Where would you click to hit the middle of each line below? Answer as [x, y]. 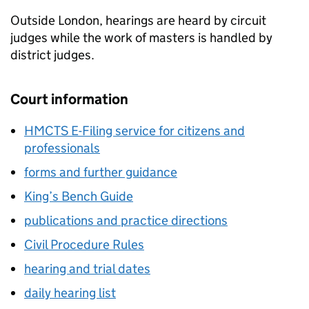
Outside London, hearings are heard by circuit [138, 20]
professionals [62, 148]
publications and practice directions [126, 220]
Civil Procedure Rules [84, 245]
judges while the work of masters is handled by [141, 38]
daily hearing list [70, 293]
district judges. [52, 55]
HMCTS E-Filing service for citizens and [134, 131]
